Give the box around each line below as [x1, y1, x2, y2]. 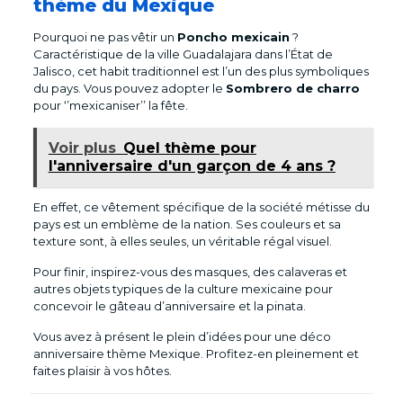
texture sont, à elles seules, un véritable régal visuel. [32, 234, 332, 249]
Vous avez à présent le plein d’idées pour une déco [32, 329, 331, 345]
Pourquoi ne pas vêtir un [32, 30, 177, 45]
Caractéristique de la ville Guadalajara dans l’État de [32, 47, 333, 62]
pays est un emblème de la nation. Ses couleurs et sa [32, 217, 341, 232]
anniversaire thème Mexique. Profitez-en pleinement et [32, 346, 359, 362]
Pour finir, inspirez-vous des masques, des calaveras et [32, 264, 347, 280]
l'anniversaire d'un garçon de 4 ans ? [48, 157, 336, 175]
